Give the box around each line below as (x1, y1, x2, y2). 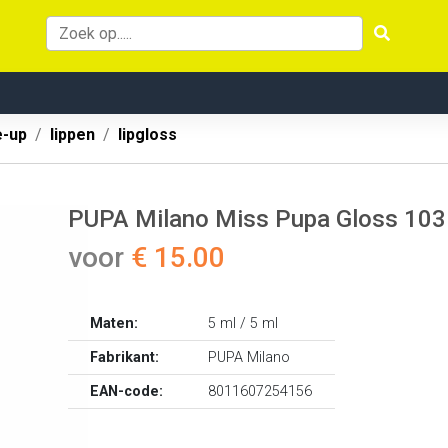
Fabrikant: (90, 349, 160, 366)
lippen (50, 125, 95, 144)
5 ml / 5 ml (208, 315, 279, 332)
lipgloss (118, 125, 177, 144)
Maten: (90, 315, 139, 332)
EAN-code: (90, 383, 164, 400)
